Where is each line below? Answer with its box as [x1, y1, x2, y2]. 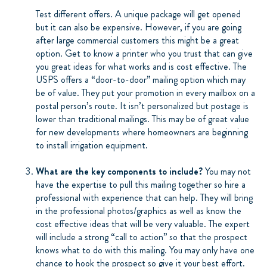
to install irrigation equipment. [36, 138, 148, 152]
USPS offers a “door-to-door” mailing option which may [36, 72, 246, 86]
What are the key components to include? [36, 164, 203, 178]
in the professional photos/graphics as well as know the [36, 203, 241, 218]
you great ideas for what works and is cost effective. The [36, 59, 247, 73]
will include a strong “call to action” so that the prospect [36, 229, 247, 244]
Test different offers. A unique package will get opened [36, 7, 241, 21]
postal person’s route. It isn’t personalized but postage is [36, 98, 249, 113]
